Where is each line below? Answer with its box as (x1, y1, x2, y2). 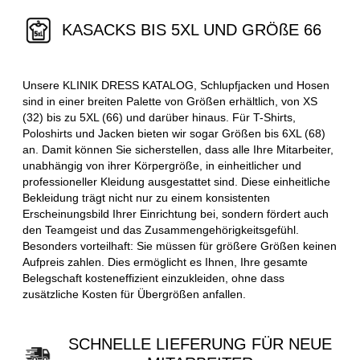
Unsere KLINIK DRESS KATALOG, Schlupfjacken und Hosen (22, 79, 329, 92)
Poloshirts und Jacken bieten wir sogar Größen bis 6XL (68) (22, 127, 325, 141)
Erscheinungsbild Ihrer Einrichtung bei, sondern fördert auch (22, 207, 329, 221)
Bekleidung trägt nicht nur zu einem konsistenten (22, 191, 270, 205)
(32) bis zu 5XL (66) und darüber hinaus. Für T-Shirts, (22, 111, 296, 125)
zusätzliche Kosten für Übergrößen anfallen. (22, 288, 246, 301)
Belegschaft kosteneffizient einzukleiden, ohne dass (22, 272, 284, 285)
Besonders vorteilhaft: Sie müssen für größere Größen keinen (22, 239, 337, 253)
